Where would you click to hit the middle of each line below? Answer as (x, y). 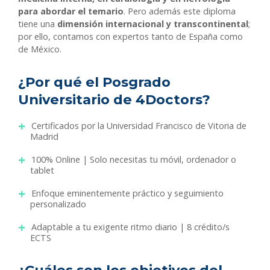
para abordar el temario (71, 11)
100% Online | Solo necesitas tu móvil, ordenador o (134, 160)
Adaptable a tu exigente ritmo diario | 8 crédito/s (130, 227)
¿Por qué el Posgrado (94, 82)
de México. (40, 49)
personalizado (58, 204)
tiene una (36, 24)
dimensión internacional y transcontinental (152, 24)
